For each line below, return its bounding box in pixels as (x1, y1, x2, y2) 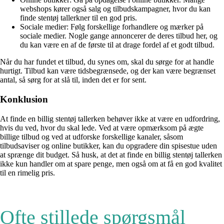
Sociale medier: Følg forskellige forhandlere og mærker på (20, 22, 203, 31)
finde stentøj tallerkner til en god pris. (20, 13, 137, 22)
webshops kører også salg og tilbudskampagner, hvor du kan (20, 4, 210, 13)
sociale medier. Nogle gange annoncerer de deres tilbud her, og (20, 31, 217, 40)
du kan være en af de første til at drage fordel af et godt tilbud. (20, 40, 214, 49)
